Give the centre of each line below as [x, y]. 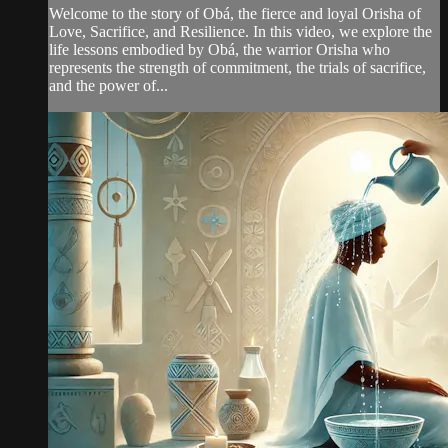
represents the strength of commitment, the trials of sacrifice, [237, 68]
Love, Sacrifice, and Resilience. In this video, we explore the [240, 32]
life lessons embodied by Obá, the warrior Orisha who [219, 50]
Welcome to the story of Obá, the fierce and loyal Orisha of [235, 14]
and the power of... [108, 86]
